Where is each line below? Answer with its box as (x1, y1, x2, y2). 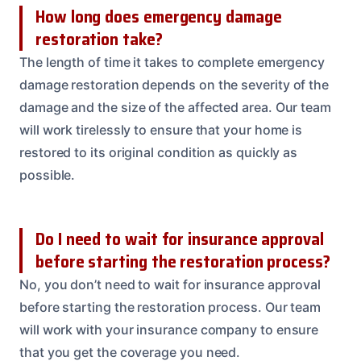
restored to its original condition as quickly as (19, 144, 298, 161)
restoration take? (35, 26, 163, 53)
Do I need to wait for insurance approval (35, 226, 324, 253)
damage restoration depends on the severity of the (19, 77, 330, 93)
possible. (19, 167, 76, 184)
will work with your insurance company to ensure (19, 322, 319, 338)
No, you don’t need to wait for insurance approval (19, 276, 322, 293)
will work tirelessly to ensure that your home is (19, 122, 303, 139)
